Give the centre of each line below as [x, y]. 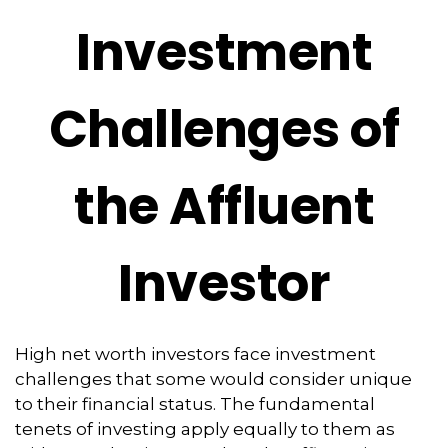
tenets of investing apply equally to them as [205, 429]
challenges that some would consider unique [213, 379]
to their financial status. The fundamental [195, 404]
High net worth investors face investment [195, 354]
